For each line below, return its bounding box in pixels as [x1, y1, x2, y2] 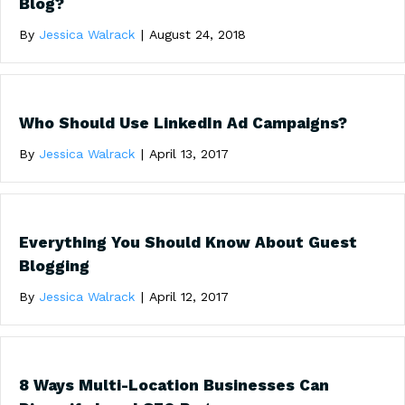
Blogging [19, 257, 89, 275]
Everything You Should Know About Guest [19, 233, 357, 251]
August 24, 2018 [149, 27, 246, 42]
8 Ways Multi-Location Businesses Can [19, 376, 329, 394]
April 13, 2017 [149, 146, 229, 161]
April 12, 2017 [149, 289, 229, 304]
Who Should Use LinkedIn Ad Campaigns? [19, 114, 347, 132]
